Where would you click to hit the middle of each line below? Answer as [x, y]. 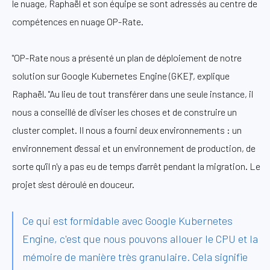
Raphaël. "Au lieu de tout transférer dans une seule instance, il [133, 93]
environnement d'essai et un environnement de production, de [134, 148]
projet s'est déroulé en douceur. [73, 184]
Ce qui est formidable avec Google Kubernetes [127, 220]
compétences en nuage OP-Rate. [78, 21]
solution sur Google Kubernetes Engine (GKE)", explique [121, 75]
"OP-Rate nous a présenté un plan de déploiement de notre [127, 57]
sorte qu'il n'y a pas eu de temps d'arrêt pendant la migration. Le [136, 166]
